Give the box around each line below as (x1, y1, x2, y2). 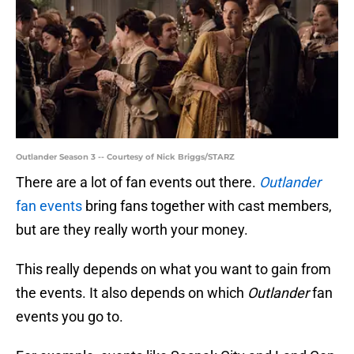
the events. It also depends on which (16, 284, 247, 302)
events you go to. (16, 308, 123, 326)
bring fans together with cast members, (82, 198, 332, 215)
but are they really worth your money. (16, 221, 248, 239)
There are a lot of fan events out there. (16, 174, 259, 191)
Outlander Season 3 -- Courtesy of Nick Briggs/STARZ (16, 152, 235, 163)
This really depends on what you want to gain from (16, 261, 331, 278)
